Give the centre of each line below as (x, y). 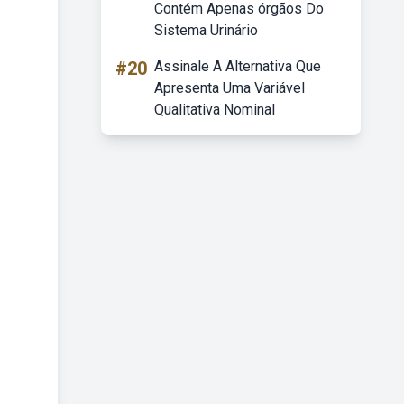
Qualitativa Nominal (215, 110)
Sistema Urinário (206, 30)
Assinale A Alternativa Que (238, 66)
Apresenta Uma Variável (230, 88)
